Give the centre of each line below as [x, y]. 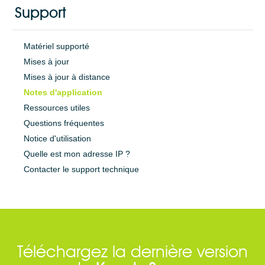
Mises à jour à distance [67, 77]
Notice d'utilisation [57, 138]
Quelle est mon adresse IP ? [77, 154]
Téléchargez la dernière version [132, 253]
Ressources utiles [57, 108]
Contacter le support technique [81, 169]
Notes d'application [63, 92]
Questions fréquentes [64, 123]
